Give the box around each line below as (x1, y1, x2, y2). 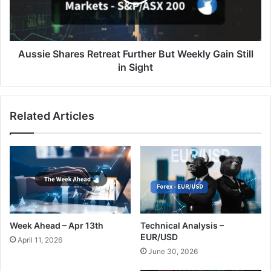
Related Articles (10, 109, 94, 122)
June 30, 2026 (148, 247, 198, 256)
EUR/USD (140, 232, 178, 243)
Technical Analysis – (140, 220, 224, 231)
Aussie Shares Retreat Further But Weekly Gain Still (18, 47, 253, 60)
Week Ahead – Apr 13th (10, 220, 103, 231)
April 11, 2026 (18, 235, 62, 245)
